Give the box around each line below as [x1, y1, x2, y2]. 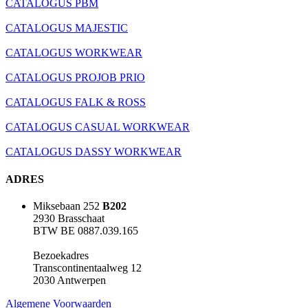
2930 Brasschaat [33, 212, 104, 224]
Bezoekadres [33, 249, 89, 261]
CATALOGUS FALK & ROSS [5, 96, 146, 109]
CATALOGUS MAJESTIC [5, 22, 128, 34]
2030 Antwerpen [33, 274, 106, 286]
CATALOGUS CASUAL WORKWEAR [5, 121, 190, 133]
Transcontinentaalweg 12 [33, 261, 142, 274]
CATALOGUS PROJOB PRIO [5, 71, 145, 84]
